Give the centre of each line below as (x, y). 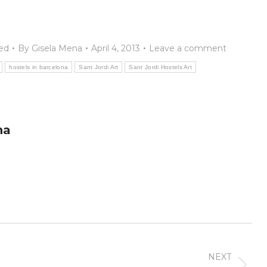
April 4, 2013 (115, 48)
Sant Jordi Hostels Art (161, 67)
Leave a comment (187, 48)
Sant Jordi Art (99, 67)
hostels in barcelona (39, 67)
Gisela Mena (57, 48)
